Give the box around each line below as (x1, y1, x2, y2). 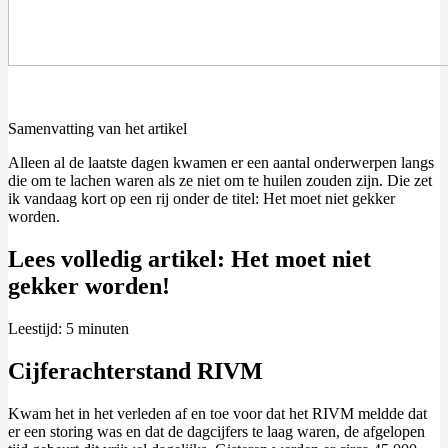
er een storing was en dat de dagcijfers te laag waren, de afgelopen (8, 423, 425, 441)
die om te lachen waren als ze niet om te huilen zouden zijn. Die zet (8, 172, 432, 190)
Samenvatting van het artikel (8, 120, 187, 138)
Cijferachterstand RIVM (8, 358, 263, 385)
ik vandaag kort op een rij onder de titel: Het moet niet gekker (8, 190, 395, 208)
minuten (78, 320, 129, 338)
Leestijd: (8, 320, 66, 338)
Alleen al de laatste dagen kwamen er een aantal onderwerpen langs (8, 154, 434, 172)
